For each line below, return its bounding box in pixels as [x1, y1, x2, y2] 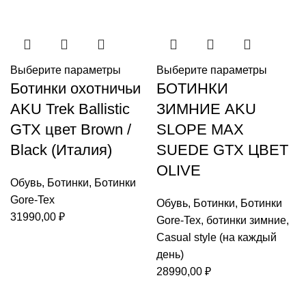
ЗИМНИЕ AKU [156, 100, 256, 117]
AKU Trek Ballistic [10, 100, 130, 117]
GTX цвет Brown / [10, 121, 131, 138]
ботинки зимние [206, 214, 286, 226]
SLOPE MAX [156, 121, 244, 138]
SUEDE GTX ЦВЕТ [156, 141, 288, 158]
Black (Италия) [10, 141, 112, 158]
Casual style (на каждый [156, 232, 277, 243]
